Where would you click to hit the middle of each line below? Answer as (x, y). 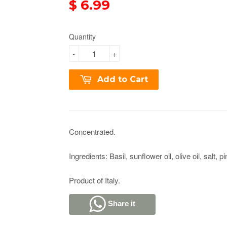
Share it (122, 203)
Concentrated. (92, 132)
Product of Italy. (94, 180)
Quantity (82, 37)
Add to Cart (123, 80)
